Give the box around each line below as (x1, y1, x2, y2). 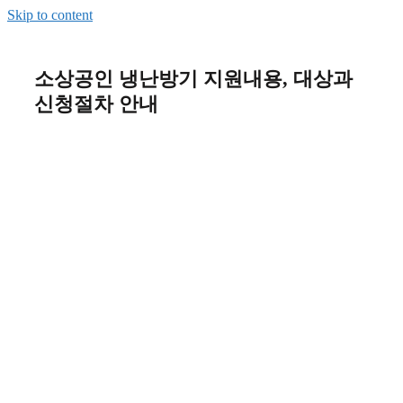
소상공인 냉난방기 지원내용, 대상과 (34, 67, 353, 91)
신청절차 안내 (34, 93, 158, 116)
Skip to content (7, 7, 93, 22)
